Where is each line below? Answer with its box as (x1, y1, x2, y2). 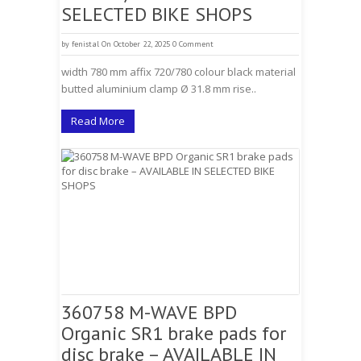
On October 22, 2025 (102, 39, 170, 49)
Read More (71, 114, 125, 128)
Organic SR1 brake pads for (61, 321, 286, 346)
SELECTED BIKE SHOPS (61, 2, 252, 27)
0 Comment (172, 39, 214, 49)
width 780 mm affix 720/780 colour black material (61, 64, 296, 79)
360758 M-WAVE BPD (61, 300, 237, 325)
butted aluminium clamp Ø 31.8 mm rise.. (61, 81, 256, 96)
